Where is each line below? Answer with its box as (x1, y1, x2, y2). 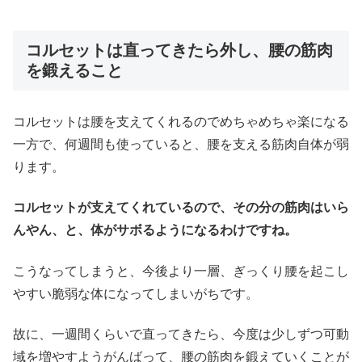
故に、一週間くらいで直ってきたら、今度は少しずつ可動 (13, 327, 349, 341)
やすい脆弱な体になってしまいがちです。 (13, 286, 259, 301)
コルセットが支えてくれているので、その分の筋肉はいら (13, 200, 349, 215)
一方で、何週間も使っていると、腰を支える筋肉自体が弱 (13, 137, 349, 151)
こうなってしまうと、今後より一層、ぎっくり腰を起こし (13, 263, 349, 278)
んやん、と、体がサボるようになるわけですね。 (13, 223, 297, 238)
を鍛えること (26, 61, 123, 79)
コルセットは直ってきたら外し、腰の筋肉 (26, 40, 333, 59)
